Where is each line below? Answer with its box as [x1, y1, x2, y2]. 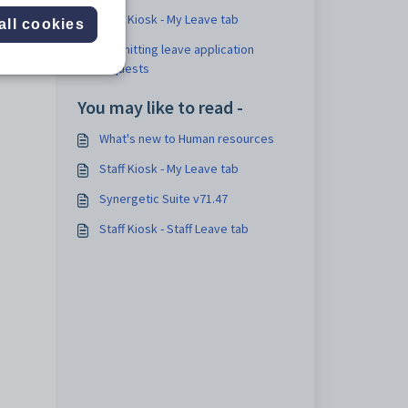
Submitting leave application [98, 41, 254, 57]
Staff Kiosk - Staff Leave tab [98, 220, 249, 237]
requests [98, 60, 149, 76]
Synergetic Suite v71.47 [98, 190, 228, 207]
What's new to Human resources [98, 130, 274, 147]
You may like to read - [76, 96, 243, 118]
